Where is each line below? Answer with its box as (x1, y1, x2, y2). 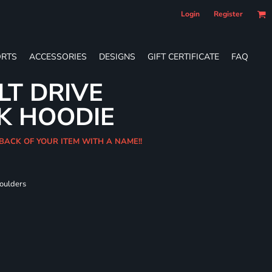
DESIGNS (99, 50, 135, 63)
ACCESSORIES (29, 50, 87, 63)
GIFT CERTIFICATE (148, 50, 219, 63)
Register (214, 9, 243, 19)
